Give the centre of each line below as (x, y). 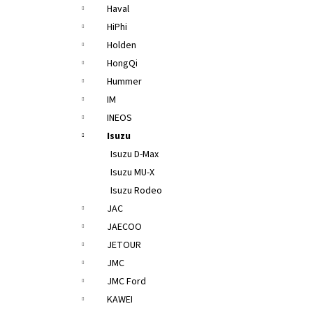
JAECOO (124, 227)
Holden (122, 45)
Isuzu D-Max (134, 154)
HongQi (122, 64)
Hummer (124, 82)
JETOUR (124, 245)
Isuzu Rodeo (136, 191)
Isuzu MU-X (132, 173)
